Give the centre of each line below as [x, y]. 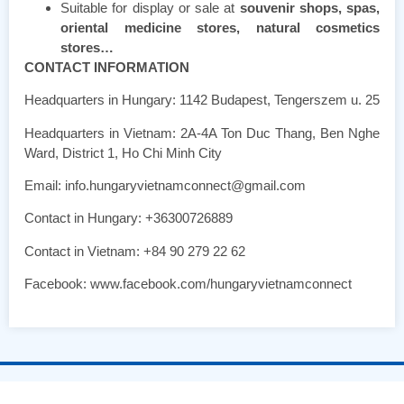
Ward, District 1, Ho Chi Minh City [123, 152]
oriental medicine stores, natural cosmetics [220, 27]
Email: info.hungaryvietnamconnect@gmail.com [165, 186]
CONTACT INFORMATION [107, 67]
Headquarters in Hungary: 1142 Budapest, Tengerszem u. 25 [202, 100]
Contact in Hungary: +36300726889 [129, 218]
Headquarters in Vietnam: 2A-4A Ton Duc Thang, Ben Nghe [202, 133]
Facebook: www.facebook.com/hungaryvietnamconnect [188, 284]
